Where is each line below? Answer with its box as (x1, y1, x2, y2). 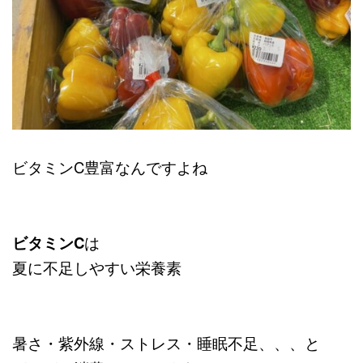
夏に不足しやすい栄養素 (12, 257, 181, 279)
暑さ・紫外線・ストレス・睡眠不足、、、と (12, 332, 320, 354)
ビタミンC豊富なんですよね (12, 156, 207, 178)
